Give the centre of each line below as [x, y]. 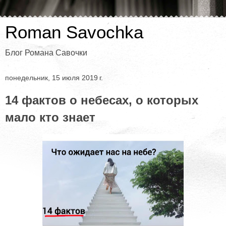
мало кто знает [50, 117]
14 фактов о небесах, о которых [102, 100]
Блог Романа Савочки [46, 53]
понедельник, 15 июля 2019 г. [54, 78]
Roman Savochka [74, 32]
